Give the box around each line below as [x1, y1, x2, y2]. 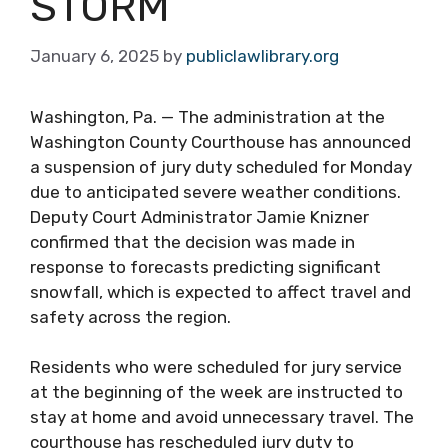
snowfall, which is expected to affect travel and [30, 281, 411, 302]
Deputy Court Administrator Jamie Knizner [30, 206, 369, 227]
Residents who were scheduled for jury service [30, 357, 402, 377]
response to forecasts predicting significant [30, 256, 381, 277]
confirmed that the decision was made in [30, 231, 355, 252]
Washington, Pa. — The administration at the [30, 106, 385, 127]
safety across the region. [30, 306, 231, 327]
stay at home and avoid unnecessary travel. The [30, 407, 414, 427]
